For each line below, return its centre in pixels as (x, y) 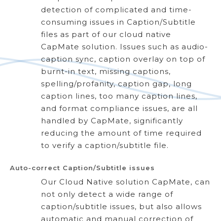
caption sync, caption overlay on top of (123, 59)
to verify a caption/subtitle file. (105, 145)
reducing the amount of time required (121, 133)
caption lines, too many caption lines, (119, 96)
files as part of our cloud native (106, 34)
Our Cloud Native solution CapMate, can (126, 182)
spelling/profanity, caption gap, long (116, 83)
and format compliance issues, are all (119, 108)
